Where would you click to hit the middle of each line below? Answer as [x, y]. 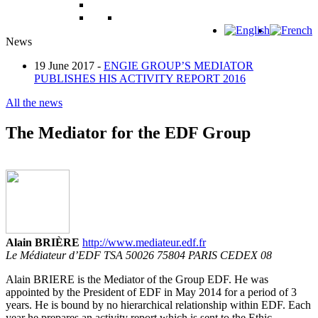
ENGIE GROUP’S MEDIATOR [179, 66]
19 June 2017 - [67, 66]
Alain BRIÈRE [43, 243]
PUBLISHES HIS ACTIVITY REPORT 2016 [140, 79]
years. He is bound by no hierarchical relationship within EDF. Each [158, 305]
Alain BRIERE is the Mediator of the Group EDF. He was [137, 280]
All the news [34, 103]
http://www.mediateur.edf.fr [144, 243]
